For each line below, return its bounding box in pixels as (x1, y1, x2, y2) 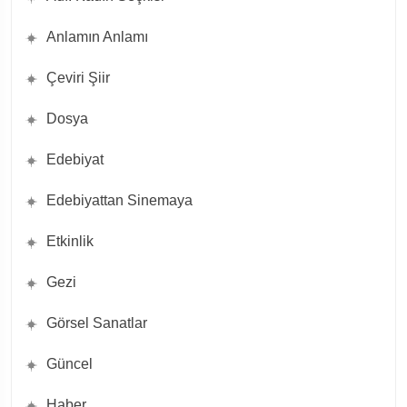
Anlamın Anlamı (46, 29, 148, 45)
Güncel (46, 356, 93, 372)
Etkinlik (46, 233, 94, 250)
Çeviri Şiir (46, 70, 110, 86)
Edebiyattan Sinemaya (46, 193, 193, 209)
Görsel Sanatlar (46, 315, 147, 332)
